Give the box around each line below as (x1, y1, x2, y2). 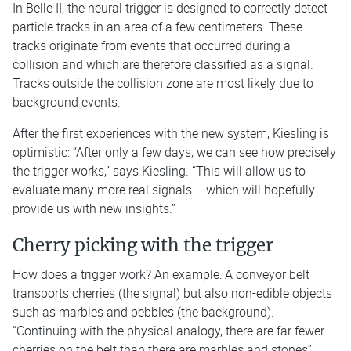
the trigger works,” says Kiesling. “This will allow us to (13, 161, 306, 179)
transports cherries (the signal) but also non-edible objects (13, 284, 332, 302)
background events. (13, 92, 121, 110)
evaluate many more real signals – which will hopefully (13, 180, 315, 198)
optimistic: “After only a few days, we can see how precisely (13, 143, 336, 161)
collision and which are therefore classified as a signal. (13, 55, 313, 73)
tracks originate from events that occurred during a (13, 36, 291, 54)
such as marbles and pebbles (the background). (13, 302, 274, 320)
